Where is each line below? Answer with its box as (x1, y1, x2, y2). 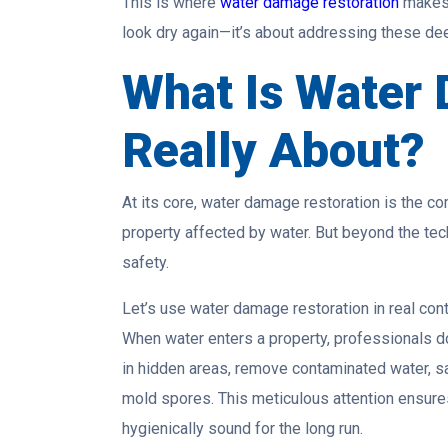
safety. (122, 253, 169, 273)
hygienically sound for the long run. (122, 419, 363, 439)
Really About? (122, 122, 425, 180)
